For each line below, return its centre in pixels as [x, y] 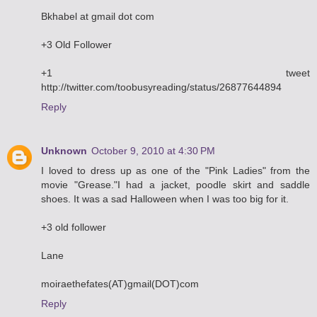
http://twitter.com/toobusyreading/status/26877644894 [161, 87]
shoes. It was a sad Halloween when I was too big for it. [165, 198]
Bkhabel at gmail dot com [98, 16]
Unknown [64, 150]
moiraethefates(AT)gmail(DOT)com [120, 283]
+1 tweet [175, 73]
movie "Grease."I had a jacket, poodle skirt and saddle [175, 184]
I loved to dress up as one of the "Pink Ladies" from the [175, 170]
